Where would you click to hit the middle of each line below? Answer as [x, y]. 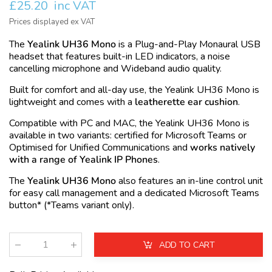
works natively [223, 148]
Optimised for [39, 148]
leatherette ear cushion [186, 102]
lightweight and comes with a [72, 102]
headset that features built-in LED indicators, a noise [120, 57]
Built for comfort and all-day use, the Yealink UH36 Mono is [134, 90]
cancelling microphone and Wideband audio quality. [115, 69]
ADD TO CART [187, 245]
